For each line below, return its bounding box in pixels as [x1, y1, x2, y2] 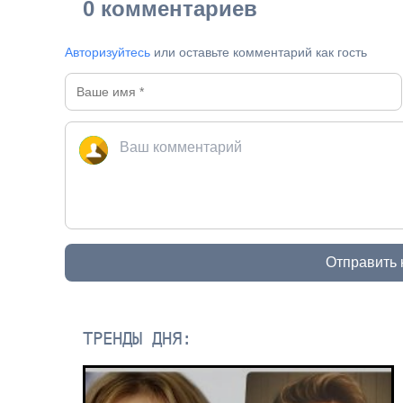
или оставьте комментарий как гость [150, 44, 368, 59]
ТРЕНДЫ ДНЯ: [83, 327, 193, 349]
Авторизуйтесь [65, 44, 151, 59]
